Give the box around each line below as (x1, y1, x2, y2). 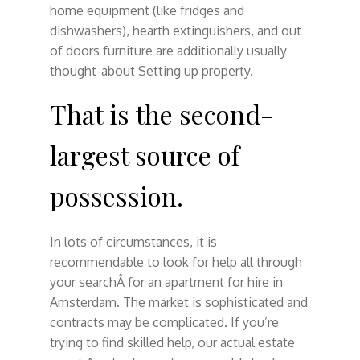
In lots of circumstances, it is (49, 233, 217, 250)
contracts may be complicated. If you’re (49, 313, 279, 330)
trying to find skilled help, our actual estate (49, 333, 295, 350)
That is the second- (49, 96, 273, 131)
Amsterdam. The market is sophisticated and (49, 293, 308, 310)
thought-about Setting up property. (49, 62, 253, 79)
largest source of (49, 137, 239, 172)
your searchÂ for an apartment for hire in (49, 273, 283, 290)
